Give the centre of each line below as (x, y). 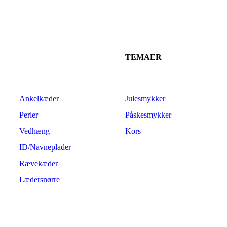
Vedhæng (34, 131)
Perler (28, 115)
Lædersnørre (39, 180)
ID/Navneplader (45, 147)
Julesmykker (145, 99)
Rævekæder (38, 163)
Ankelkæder (39, 99)
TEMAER (143, 57)
